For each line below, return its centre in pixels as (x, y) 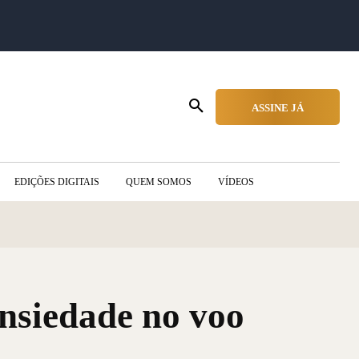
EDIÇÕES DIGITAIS (57, 182)
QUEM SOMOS (159, 182)
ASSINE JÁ (278, 107)
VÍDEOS (236, 182)
